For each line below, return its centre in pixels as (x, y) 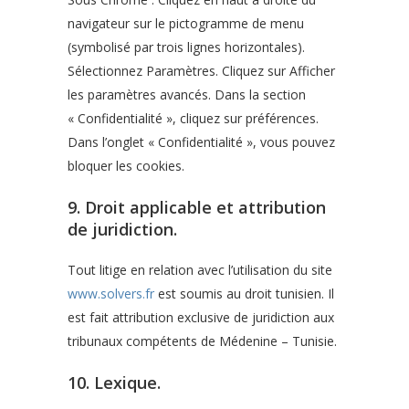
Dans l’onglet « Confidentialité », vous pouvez (201, 142)
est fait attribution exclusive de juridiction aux (201, 317)
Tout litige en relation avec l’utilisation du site (200, 270)
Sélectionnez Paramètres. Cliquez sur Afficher (201, 71)
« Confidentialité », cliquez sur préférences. (193, 118)
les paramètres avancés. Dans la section (187, 94)
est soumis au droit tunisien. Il (244, 294)
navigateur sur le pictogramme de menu (186, 23)
